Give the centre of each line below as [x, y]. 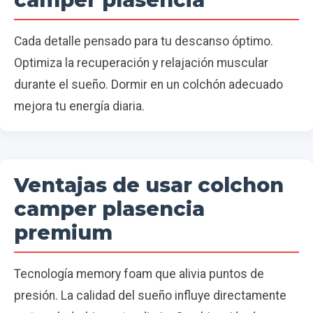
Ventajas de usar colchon [149, 185]
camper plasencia [109, 209]
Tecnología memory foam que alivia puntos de [139, 274]
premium [63, 233]
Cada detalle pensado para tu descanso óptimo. [144, 42]
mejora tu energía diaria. [79, 107]
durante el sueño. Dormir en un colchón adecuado [148, 85]
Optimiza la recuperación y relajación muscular [141, 63]
